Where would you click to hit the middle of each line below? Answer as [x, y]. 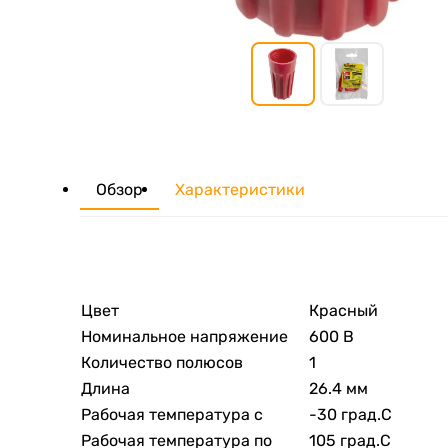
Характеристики [240, 189]
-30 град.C [350, 414]
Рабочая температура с [172, 414]
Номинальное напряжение [184, 336]
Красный [343, 310]
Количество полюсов [162, 362]
